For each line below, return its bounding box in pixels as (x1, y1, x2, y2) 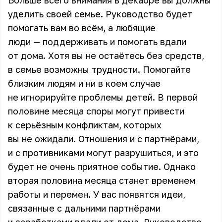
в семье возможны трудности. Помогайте (8, 64, 191, 75)
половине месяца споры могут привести (8, 106, 184, 116)
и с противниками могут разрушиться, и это (8, 147, 199, 158)
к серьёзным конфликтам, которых (8, 119, 162, 130)
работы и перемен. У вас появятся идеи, (8, 189, 185, 200)
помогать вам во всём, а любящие (8, 22, 156, 33)
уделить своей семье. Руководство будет (8, 8, 192, 19)
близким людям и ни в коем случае (8, 78, 161, 89)
